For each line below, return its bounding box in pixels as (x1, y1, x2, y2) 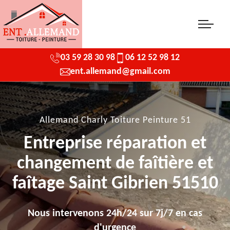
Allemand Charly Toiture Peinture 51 (39, 115, 191, 125)
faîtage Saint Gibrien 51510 (12, 174, 218, 193)
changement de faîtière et (17, 154, 213, 173)
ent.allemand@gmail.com (70, 67, 170, 76)
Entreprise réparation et (24, 134, 206, 153)
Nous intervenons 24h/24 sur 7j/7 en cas (28, 208, 202, 219)
